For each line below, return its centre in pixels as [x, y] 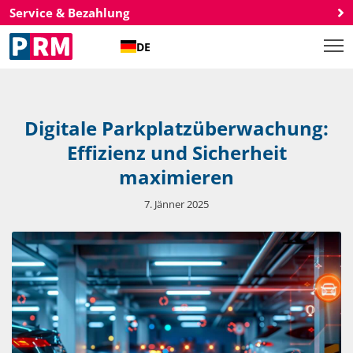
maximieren [176, 177]
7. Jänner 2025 [176, 204]
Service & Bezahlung [69, 13]
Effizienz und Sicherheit [176, 152]
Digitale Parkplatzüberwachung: [176, 128]
